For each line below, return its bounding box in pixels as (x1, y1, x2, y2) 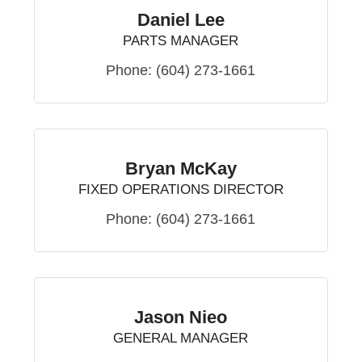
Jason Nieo (134, 307, 228, 328)
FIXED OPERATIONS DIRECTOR (78, 182, 284, 198)
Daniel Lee (137, 10, 225, 31)
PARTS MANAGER (123, 33, 239, 49)
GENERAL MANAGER (113, 330, 249, 347)
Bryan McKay (124, 158, 237, 179)
